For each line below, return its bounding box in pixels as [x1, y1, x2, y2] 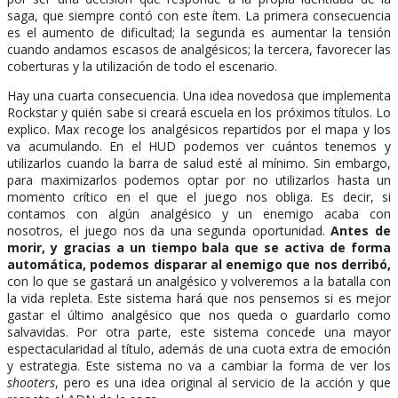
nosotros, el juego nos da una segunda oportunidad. [7, 221, 331, 239]
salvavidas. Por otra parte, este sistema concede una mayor [7, 322, 391, 340]
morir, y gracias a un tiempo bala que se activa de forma [7, 238, 391, 256]
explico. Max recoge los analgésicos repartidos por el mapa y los [7, 120, 391, 138]
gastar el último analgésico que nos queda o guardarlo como [7, 306, 391, 323]
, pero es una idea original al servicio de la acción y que [55, 373, 391, 391]
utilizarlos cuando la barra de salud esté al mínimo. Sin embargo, [7, 154, 391, 171]
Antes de [330, 221, 392, 239]
